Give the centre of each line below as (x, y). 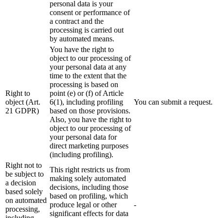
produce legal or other (83, 205)
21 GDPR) (22, 111)
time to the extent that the (88, 76)
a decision (21, 183)
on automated (26, 200)
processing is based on (84, 85)
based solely (24, 192)
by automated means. (82, 39)
